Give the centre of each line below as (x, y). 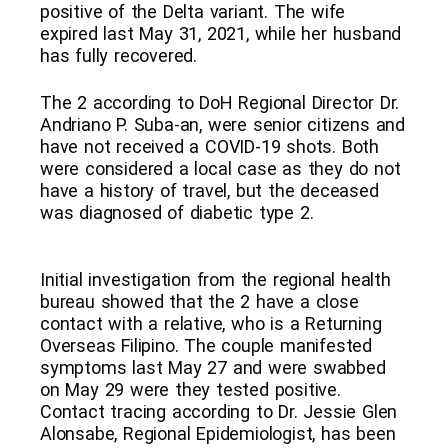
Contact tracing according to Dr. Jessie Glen (219, 411)
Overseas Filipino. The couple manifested (206, 345)
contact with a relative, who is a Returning (211, 323)
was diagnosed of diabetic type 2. (177, 212)
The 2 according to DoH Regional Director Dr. (220, 102)
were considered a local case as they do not (220, 168)
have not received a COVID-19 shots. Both (209, 146)
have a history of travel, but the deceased (209, 190)
